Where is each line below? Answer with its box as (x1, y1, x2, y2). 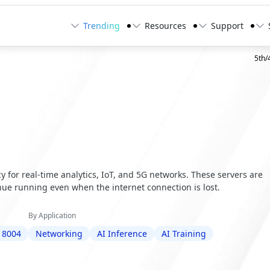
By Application (28, 210, 77, 221)
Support (210, 20, 243, 31)
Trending (83, 20, 120, 31)
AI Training (162, 228, 207, 240)
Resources (144, 20, 186, 31)
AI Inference (97, 228, 148, 240)
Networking (36, 228, 83, 240)
